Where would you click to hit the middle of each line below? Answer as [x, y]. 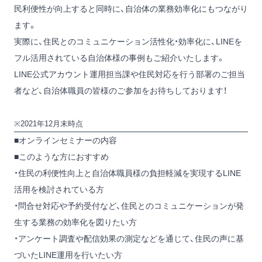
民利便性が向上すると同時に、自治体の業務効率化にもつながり [131, 9]
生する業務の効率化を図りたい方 [75, 223]
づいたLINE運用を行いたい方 [68, 255]
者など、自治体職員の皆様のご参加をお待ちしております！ [120, 91]
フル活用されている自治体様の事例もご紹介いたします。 [120, 58]
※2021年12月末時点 [49, 124]
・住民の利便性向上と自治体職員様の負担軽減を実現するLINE [127, 173]
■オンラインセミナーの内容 [65, 141]
